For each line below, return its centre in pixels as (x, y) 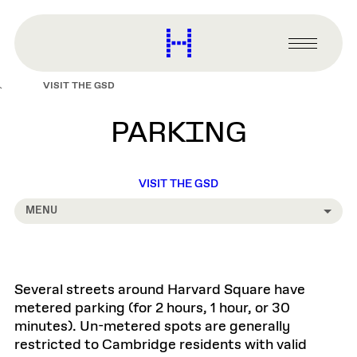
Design (213, 96)
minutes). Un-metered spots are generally (152, 327)
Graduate (222, 50)
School (212, 65)
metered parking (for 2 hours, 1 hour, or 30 (152, 308)
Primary (314, 51)
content (27, 16)
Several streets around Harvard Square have (160, 290)
